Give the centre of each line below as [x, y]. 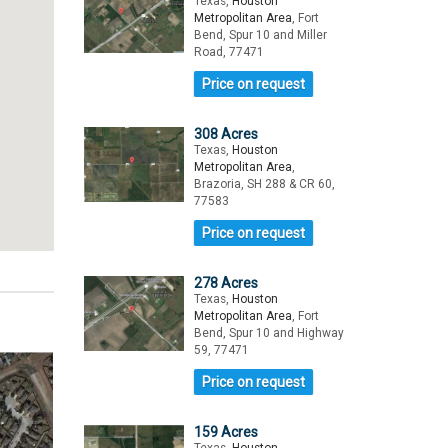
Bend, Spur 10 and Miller [260, 35]
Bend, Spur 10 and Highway [268, 333]
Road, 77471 [228, 52]
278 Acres [225, 283]
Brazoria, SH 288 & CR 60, [264, 184]
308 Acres [225, 134]
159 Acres [225, 432]
